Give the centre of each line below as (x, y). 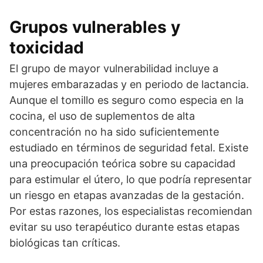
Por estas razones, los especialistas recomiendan (131, 211)
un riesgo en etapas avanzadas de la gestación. (127, 195)
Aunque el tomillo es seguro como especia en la (127, 100)
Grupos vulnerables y (95, 27)
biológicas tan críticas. (65, 243)
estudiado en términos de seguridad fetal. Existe (129, 148)
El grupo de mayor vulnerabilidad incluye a (114, 68)
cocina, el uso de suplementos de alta (102, 116)
